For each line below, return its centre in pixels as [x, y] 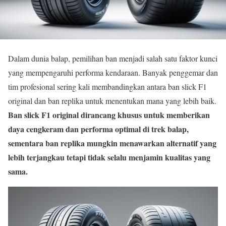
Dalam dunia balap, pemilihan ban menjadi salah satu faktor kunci [113, 59]
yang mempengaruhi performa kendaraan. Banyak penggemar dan [113, 73]
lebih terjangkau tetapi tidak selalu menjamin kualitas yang [109, 157]
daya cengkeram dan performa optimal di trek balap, [98, 129]
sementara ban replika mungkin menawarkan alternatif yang [112, 143]
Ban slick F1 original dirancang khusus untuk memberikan [109, 115]
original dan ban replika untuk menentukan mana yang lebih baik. [112, 101]
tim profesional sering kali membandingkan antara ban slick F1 [107, 87]
